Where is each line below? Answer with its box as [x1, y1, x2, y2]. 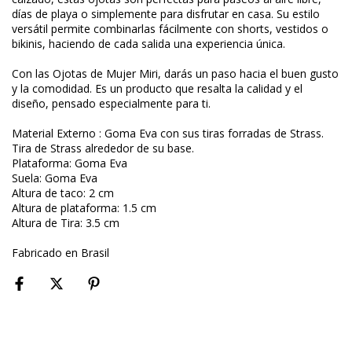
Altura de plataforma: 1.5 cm [12, 200, 156, 216]
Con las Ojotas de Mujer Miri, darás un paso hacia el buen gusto [12, 66, 339, 82]
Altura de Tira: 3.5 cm [12, 215, 119, 231]
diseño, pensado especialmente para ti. [12, 96, 211, 112]
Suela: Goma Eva [12, 170, 97, 186]
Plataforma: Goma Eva [12, 156, 127, 171]
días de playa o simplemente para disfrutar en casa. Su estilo [12, 6, 320, 22]
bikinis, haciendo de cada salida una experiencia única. [12, 36, 285, 52]
